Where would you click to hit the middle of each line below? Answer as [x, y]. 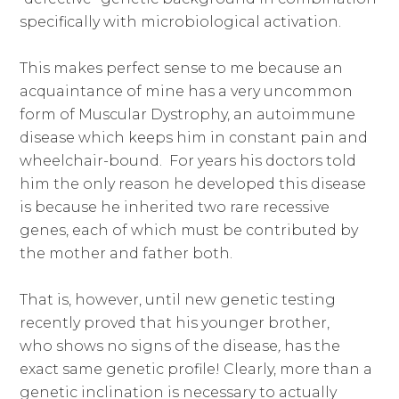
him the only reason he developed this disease [193, 183]
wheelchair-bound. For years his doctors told [188, 160]
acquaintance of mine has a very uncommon [187, 91]
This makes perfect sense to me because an [182, 68]
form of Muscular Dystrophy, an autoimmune [188, 114]
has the [311, 346]
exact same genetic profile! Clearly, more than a [196, 369]
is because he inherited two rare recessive [175, 207]
